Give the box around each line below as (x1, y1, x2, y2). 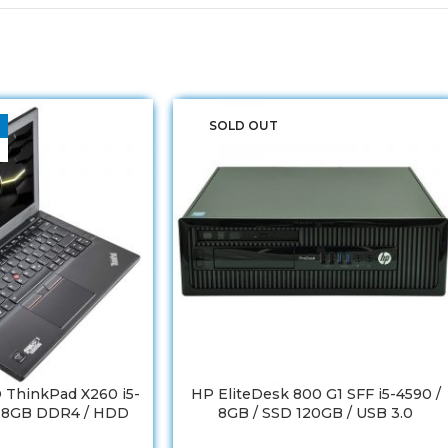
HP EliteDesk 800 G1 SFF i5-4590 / (190, 384, 441, 403)
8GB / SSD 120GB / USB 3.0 (218, 403, 414, 422)
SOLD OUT (208, 118, 278, 134)
